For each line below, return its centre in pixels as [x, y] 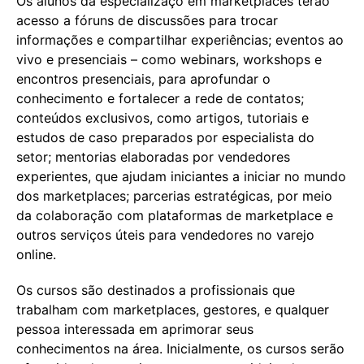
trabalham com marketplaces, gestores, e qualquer [173, 309]
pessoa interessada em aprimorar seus [135, 329]
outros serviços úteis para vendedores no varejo [165, 234]
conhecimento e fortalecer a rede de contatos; [160, 98]
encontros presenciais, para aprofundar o [143, 78]
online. [36, 254]
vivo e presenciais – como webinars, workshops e [169, 59]
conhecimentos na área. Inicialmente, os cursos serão [180, 348]
